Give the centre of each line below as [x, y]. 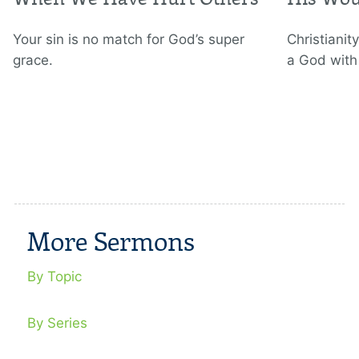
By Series [57, 323]
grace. [33, 61]
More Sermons [111, 243]
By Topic [54, 277]
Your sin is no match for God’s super [129, 40]
